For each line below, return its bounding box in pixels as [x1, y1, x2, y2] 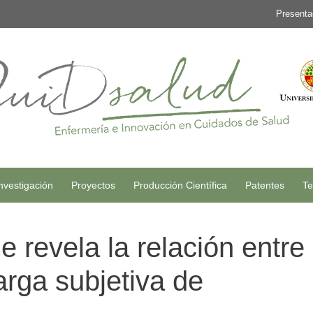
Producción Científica [133, 180, 227, 191]
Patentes [245, 180, 284, 191]
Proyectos [71, 180, 115, 191]
